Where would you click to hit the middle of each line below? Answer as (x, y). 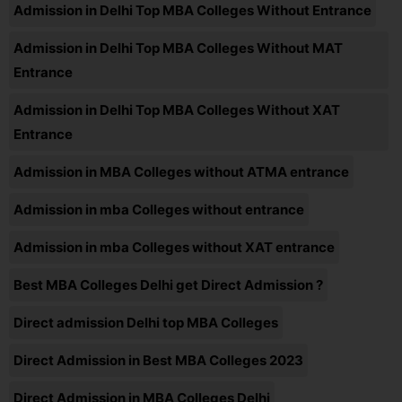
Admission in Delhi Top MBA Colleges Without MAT (178, 48)
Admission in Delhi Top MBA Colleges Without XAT (177, 109)
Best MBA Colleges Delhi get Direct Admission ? (168, 284)
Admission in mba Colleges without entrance (159, 209)
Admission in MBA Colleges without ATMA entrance (181, 171)
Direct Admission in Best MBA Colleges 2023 (158, 360)
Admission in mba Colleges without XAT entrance (174, 247)
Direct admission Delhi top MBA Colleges (146, 322)
